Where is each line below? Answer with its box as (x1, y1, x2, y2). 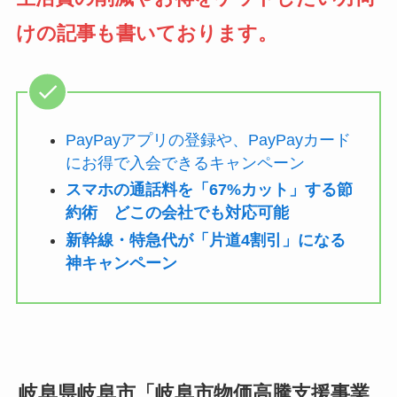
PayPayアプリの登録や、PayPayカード (65, 130, 351, 149)
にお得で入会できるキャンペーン (65, 153, 305, 172)
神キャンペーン (65, 253, 177, 272)
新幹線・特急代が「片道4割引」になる (65, 230, 346, 249)
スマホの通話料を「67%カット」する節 (65, 181, 353, 199)
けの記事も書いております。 (15, 21, 277, 44)
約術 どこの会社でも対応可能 (65, 204, 289, 222)
